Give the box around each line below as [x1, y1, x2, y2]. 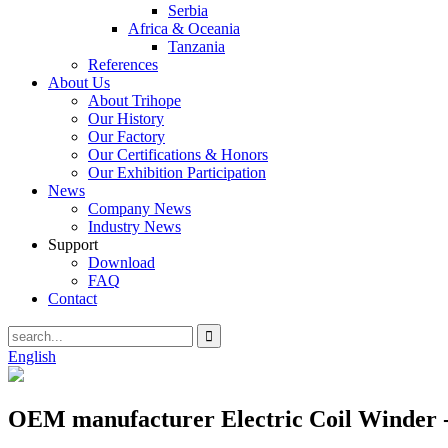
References [88, 56, 158, 73]
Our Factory [88, 128, 165, 145]
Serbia [168, 2, 208, 19]
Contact [48, 290, 97, 307]
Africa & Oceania [128, 20, 240, 37]
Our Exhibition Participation [88, 164, 266, 181]
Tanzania [168, 38, 225, 55]
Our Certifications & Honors [88, 146, 268, 163]
